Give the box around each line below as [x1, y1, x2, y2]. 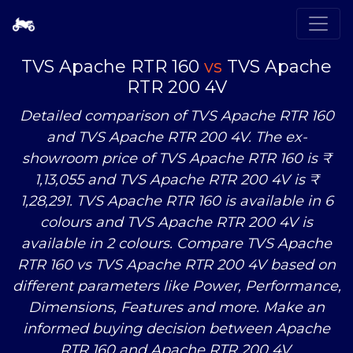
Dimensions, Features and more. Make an [28, 299, 325, 317]
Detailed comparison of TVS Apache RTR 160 [19, 107, 334, 125]
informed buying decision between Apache [23, 320, 330, 338]
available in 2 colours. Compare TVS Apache [21, 235, 332, 253]
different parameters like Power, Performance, [12, 277, 341, 295]
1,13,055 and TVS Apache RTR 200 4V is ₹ [34, 171, 319, 189]
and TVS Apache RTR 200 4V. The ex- [46, 128, 307, 147]
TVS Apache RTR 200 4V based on [91, 256, 336, 274]
